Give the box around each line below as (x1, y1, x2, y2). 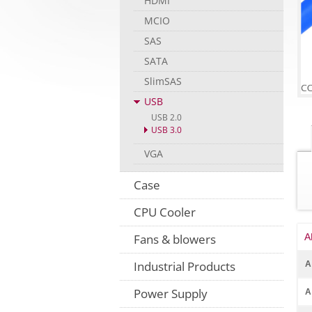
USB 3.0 (151, 124, 182, 136)
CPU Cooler (134, 204, 196, 220)
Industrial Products (134, 258, 235, 274)
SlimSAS (144, 75, 182, 88)
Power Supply (134, 286, 208, 302)
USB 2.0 (151, 111, 182, 123)
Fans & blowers (134, 231, 216, 247)
